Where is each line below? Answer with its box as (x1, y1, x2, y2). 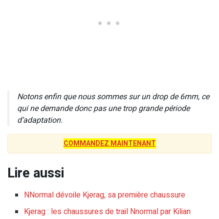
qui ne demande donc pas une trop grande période (17, 102, 190, 114)
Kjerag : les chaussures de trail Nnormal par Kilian (24, 205, 191, 218)
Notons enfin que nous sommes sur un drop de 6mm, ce (17, 90, 209, 103)
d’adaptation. (17, 114, 63, 126)
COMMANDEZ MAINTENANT (63, 138, 156, 149)
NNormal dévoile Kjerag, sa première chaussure (24, 189, 186, 201)
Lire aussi (7, 163, 64, 183)
